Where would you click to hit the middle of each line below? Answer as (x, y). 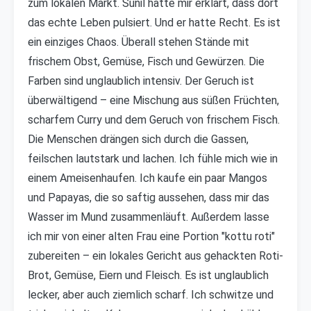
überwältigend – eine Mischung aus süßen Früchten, (153, 100)
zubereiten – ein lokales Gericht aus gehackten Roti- (155, 256)
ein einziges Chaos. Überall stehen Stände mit (138, 42)
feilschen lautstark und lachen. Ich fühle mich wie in (153, 159)
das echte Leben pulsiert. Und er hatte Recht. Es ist (154, 23)
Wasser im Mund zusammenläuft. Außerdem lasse (149, 217)
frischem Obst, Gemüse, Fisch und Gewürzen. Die (146, 61)
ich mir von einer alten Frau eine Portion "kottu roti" (151, 236)
